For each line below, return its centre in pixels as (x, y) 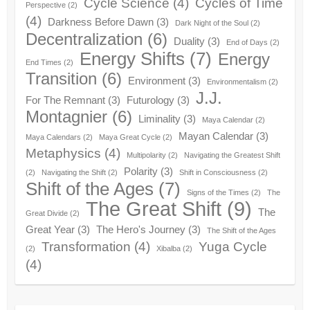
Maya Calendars (53, 137)
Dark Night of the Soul (211, 23)
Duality (189, 42)
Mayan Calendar (216, 136)
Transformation (86, 247)
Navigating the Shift (73, 173)
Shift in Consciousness (217, 173)
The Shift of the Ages (241, 231)
